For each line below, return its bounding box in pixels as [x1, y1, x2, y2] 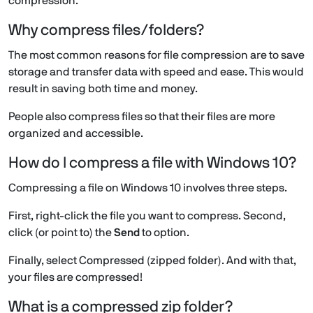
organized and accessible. [8, 128, 146, 140]
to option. [140, 227, 189, 239]
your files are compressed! [8, 272, 143, 284]
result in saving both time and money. [8, 83, 198, 95]
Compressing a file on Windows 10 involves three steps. [8, 182, 287, 194]
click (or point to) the [8, 227, 114, 239]
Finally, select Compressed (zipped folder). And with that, [8, 255, 296, 267]
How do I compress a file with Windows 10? [8, 156, 296, 171]
